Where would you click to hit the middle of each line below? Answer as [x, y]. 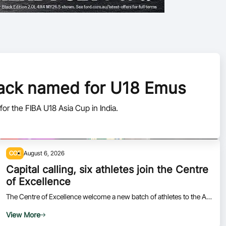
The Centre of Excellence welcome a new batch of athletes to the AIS [109, 196]
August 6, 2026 [44, 153]
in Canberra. [25, 206]
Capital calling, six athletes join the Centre [107, 169]
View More [23, 215]
